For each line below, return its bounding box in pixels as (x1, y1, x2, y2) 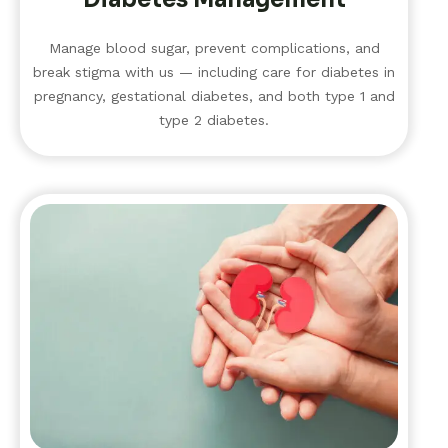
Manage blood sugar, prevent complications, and (48, 39, 380, 56)
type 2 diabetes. (159, 111, 269, 128)
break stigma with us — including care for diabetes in (33, 63, 395, 80)
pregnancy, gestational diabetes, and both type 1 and (33, 87, 395, 104)
